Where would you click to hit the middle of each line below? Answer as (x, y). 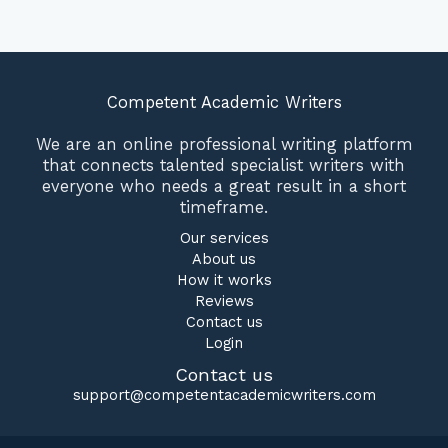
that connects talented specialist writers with (224, 166)
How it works (224, 280)
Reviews (224, 301)
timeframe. (224, 208)
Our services (224, 238)
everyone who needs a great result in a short (224, 187)
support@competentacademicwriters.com (224, 395)
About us (224, 259)
